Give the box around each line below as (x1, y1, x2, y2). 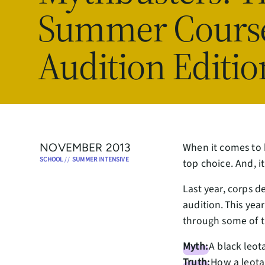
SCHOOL (40, 155, 63, 164)
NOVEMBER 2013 (40, 141, 131, 154)
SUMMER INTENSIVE (72, 155, 129, 164)
